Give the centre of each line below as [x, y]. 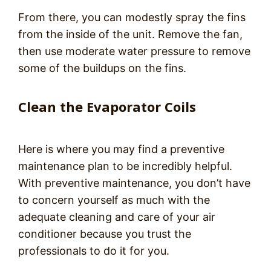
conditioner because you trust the [105, 234]
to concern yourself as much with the [114, 200]
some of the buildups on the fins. [102, 68]
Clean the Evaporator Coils [107, 107]
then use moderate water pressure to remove [134, 51]
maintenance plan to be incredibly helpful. [125, 166]
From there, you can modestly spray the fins [132, 18]
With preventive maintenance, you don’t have [134, 183]
